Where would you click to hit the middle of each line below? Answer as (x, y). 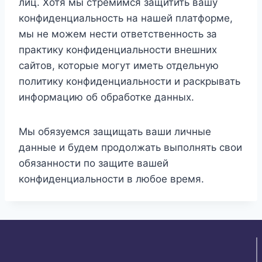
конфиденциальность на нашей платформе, (126, 18)
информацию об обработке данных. (106, 97)
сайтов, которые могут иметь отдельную (119, 65)
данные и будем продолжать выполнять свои (130, 147)
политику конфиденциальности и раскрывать (130, 81)
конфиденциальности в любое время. (111, 179)
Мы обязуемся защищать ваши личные (115, 132)
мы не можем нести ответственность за (118, 34)
